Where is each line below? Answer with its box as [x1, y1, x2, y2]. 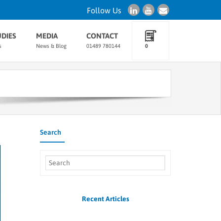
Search [40, 128, 61, 136]
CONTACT [86, 32, 118, 40]
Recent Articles [81, 195, 129, 203]
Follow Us [87, 6, 121, 15]
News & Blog [36, 43, 67, 49]
